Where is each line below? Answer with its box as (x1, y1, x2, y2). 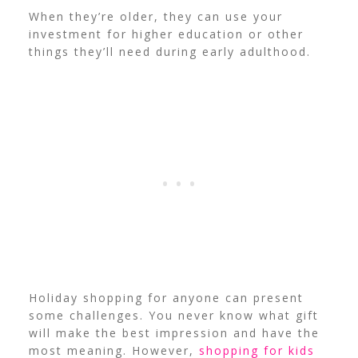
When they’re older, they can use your (28, 8, 283, 24)
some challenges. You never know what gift (28, 307, 319, 323)
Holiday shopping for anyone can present (28, 289, 304, 305)
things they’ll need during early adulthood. (28, 43, 316, 59)
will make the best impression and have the (28, 324, 320, 340)
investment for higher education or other (28, 26, 304, 42)
